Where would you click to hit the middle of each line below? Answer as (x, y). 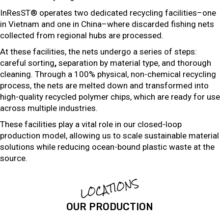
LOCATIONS (110, 189)
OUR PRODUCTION (110, 207)
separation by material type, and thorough (135, 63)
